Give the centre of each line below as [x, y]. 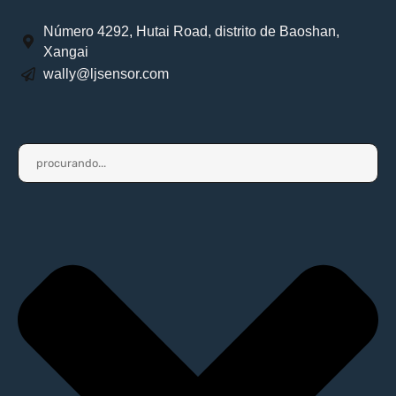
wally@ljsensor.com [106, 74]
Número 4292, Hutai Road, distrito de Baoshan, [191, 31]
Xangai [66, 52]
